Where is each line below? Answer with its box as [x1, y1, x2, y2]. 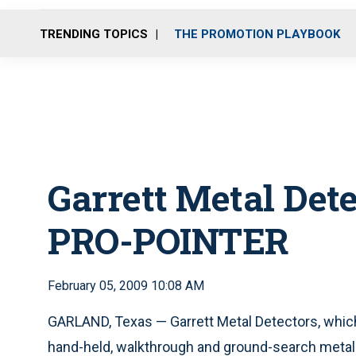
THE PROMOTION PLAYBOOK [174, 26, 340, 41]
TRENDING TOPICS [40, 26, 148, 41]
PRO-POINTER [48, 217, 289, 264]
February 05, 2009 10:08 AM [48, 278, 204, 293]
